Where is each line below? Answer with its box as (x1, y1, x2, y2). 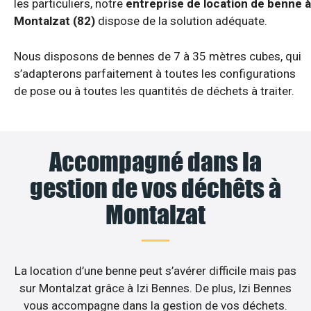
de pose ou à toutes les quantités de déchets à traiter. (14, 83, 294, 98)
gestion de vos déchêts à (30, 173, 281, 204)
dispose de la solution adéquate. (95, 14, 267, 28)
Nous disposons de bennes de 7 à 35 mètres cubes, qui (14, 49, 301, 63)
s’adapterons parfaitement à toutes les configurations (14, 66, 296, 81)
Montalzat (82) (14, 14, 95, 28)
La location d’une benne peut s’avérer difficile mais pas (15, 264, 296, 278)
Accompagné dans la (49, 146, 262, 178)
